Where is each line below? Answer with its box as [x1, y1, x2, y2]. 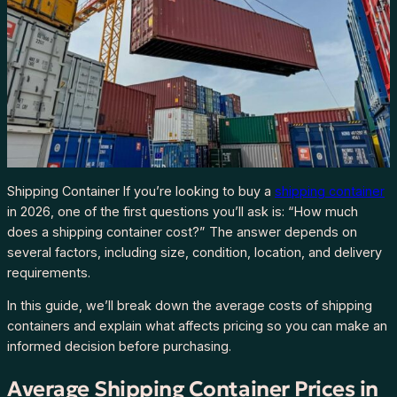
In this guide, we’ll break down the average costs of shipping [7, 298, 372, 314]
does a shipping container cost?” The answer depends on [7, 223, 357, 239]
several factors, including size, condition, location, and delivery [7, 244, 382, 260]
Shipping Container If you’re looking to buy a [7, 183, 275, 198]
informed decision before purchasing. [7, 339, 231, 354]
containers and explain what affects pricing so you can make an [7, 318, 387, 334]
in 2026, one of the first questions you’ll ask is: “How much [7, 203, 358, 219]
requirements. [7, 264, 90, 280]
